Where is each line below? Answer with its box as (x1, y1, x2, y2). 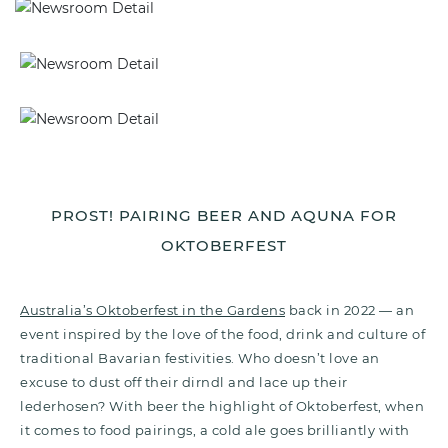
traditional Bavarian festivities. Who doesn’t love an (20, 349, 380, 366)
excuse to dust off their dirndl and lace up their (20, 373, 348, 390)
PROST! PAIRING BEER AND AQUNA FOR (51, 205, 397, 225)
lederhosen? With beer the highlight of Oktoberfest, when (20, 397, 424, 414)
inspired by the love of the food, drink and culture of (63, 325, 425, 342)
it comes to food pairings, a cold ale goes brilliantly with (20, 421, 410, 438)
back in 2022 (285, 301, 379, 318)
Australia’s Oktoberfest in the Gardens (20, 301, 285, 318)
